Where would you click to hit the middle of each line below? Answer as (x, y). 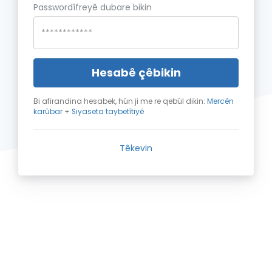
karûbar (48, 112)
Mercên (220, 101)
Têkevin (136, 148)
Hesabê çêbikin (136, 73)
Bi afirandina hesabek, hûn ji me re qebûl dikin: (120, 101)
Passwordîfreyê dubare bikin (93, 7)
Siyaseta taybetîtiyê (108, 112)
